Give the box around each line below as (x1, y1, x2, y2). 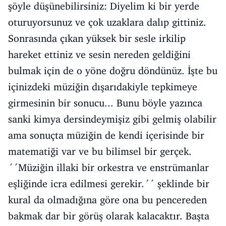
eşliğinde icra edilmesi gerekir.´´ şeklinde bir (8, 178, 209, 190)
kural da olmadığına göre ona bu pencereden (8, 194, 207, 206)
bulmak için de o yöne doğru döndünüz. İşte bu (8, 65, 217, 77)
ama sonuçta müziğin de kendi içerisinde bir (8, 129, 204, 141)
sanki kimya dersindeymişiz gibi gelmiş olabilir (8, 113, 216, 125)
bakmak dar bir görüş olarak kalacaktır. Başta (8, 210, 209, 222)
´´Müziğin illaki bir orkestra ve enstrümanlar (8, 161, 209, 174)
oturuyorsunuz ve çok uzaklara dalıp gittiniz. (8, 16, 206, 28)
